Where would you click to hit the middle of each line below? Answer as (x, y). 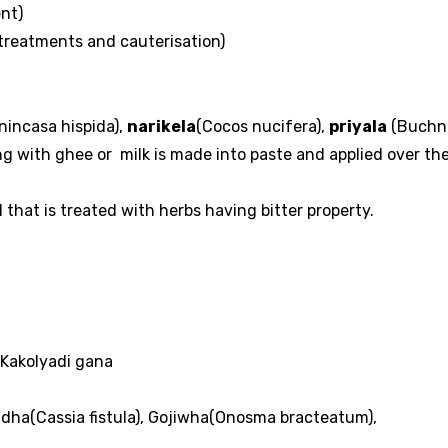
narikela (161, 126)
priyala (358, 126)
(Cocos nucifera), (262, 126)
